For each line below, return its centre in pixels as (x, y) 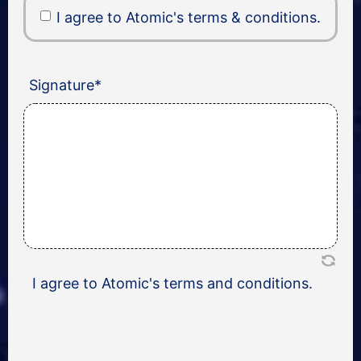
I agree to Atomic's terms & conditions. (189, 17)
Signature (62, 85)
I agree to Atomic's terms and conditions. (172, 283)
